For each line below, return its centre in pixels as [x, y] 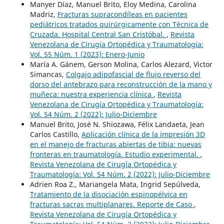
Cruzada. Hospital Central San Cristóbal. [98, 34]
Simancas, [48, 74]
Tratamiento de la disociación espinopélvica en [108, 194]
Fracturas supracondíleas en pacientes [122, 14]
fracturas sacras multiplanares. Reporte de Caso [112, 204]
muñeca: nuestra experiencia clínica [91, 94]
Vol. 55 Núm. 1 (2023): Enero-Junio [87, 54]
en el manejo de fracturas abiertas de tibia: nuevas [115, 144]
